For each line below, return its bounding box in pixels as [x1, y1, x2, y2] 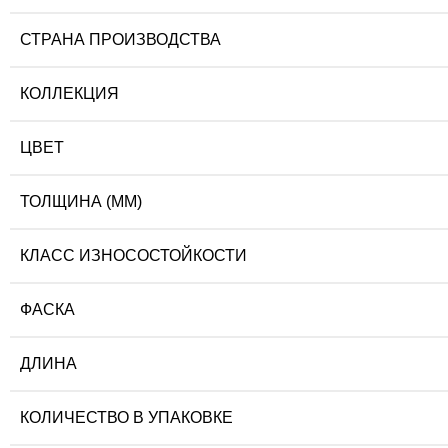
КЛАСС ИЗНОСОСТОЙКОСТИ [20, 247, 247, 265]
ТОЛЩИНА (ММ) [20, 193, 142, 211]
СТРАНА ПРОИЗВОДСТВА [20, 31, 221, 49]
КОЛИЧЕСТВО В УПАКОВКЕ [20, 409, 233, 427]
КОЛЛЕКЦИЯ [20, 85, 119, 103]
